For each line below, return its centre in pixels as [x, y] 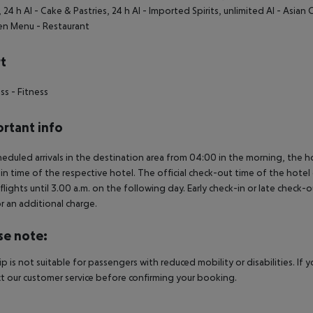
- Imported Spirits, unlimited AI [208, 11]
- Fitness [29, 92]
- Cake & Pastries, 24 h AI [86, 11]
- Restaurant [62, 26]
